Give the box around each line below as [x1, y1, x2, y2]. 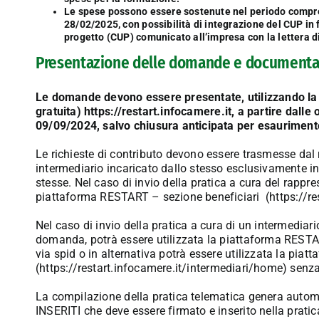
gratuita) [35, 104, 85, 118]
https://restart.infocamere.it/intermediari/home [39, 261, 283, 275]
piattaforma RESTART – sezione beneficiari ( [35, 189, 270, 204]
